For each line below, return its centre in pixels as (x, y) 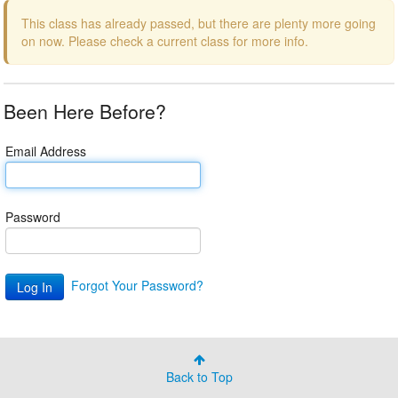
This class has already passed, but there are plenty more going (199, 23)
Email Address (46, 151)
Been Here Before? (85, 111)
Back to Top (199, 377)
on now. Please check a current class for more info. (165, 41)
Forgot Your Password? (137, 285)
